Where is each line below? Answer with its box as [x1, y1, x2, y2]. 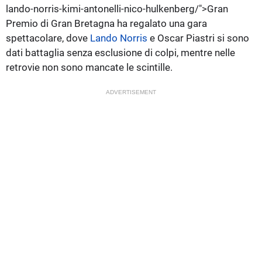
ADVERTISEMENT [106, 88, 156, 95]
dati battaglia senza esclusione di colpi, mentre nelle [6, 46, 235, 58]
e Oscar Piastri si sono [147, 32, 249, 44]
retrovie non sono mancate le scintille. [6, 61, 173, 73]
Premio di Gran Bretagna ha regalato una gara [6, 17, 207, 29]
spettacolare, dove [6, 32, 90, 44]
